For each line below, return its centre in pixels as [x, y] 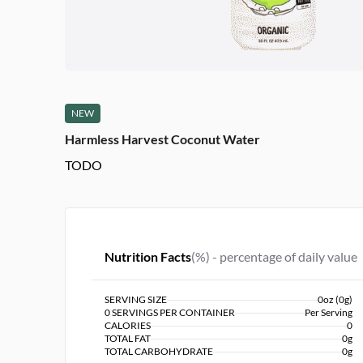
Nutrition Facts [148, 256]
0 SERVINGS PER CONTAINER [170, 312]
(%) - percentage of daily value [274, 256]
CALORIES [128, 325]
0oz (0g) [335, 299]
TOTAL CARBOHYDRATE [159, 351]
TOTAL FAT [128, 338]
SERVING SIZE [136, 299]
